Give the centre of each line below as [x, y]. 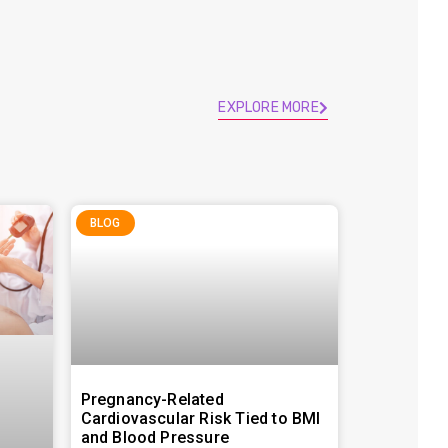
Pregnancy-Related [152, 400]
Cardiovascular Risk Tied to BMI [200, 419]
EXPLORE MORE [268, 108]
